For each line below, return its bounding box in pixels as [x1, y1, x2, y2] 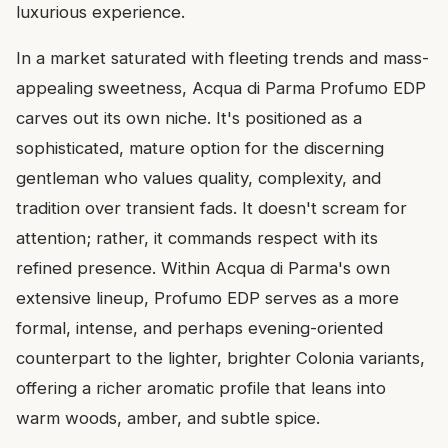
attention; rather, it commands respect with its [16, 228, 378, 249]
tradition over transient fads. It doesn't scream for [16, 198, 407, 219]
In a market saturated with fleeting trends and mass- [16, 48, 429, 69]
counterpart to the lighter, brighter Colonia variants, [16, 348, 425, 369]
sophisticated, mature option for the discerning [16, 138, 384, 159]
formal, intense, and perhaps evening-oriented [16, 318, 383, 339]
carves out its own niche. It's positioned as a [16, 108, 362, 129]
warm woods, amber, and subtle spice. [16, 408, 320, 429]
